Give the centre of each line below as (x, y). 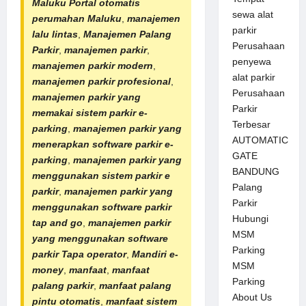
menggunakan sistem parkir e (101, 175)
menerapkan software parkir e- (103, 144)
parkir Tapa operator (79, 254)
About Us (252, 297)
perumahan (58, 18)
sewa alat (252, 15)
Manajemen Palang (127, 34)
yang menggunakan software (100, 238)
